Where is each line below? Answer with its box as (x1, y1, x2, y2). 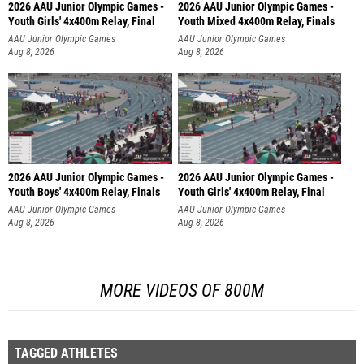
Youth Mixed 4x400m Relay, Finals (177, 14, 335, 28)
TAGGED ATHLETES (15, 344, 118, 361)
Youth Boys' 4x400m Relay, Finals (8, 185, 160, 200)
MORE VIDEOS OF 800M (100, 279, 264, 301)
